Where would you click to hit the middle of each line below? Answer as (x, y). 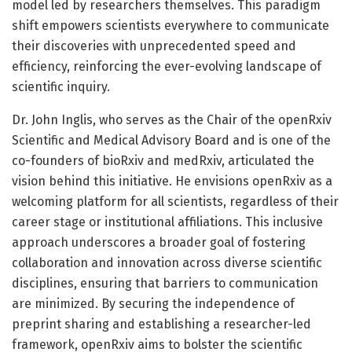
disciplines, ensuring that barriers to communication (165, 283)
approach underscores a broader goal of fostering (159, 242)
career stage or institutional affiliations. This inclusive (167, 222)
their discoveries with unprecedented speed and (154, 46)
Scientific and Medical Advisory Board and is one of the (171, 140)
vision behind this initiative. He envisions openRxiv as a (172, 181)
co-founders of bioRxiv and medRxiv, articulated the (163, 160)
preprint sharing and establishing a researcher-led (161, 324)
